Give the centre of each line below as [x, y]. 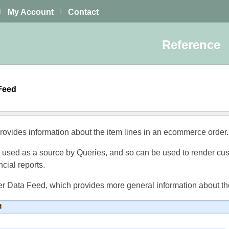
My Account [31, 12]
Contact [83, 12]
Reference [193, 45]
